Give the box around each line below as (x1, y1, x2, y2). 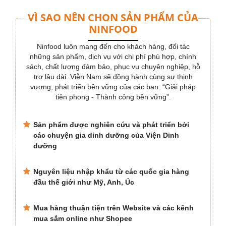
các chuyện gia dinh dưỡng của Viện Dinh (33, 131, 179, 140)
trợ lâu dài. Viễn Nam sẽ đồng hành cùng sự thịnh (33, 73, 193, 81)
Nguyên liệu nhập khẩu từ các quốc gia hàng (33, 167, 189, 176)
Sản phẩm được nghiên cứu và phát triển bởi (33, 121, 189, 129)
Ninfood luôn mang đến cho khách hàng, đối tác (36, 42, 190, 51)
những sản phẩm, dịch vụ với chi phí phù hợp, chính (30, 52, 196, 61)
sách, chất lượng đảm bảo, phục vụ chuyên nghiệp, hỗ (26, 63, 200, 71)
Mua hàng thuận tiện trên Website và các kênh (33, 204, 194, 212)
